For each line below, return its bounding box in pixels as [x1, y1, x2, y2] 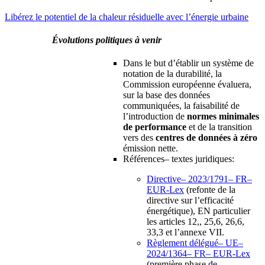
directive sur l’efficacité [147, 195, 234, 206]
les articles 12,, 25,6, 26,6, [147, 216, 244, 227]
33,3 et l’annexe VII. [147, 227, 227, 238]
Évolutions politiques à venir [52, 35, 164, 46]
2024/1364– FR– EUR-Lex [147, 248, 250, 259]
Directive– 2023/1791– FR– [147, 174, 252, 185]
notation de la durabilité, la [123, 69, 222, 79]
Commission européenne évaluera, [123, 79, 251, 90]
